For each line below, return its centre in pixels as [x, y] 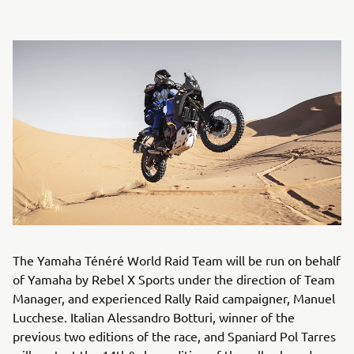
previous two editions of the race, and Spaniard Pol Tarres [174, 336]
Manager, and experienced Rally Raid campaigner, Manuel [174, 298]
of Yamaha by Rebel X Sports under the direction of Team [174, 279]
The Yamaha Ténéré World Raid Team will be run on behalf [177, 260]
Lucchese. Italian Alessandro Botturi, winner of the [154, 317]
